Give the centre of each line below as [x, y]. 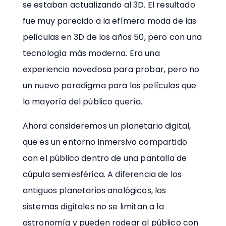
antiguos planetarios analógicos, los [94, 190]
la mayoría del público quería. [82, 101]
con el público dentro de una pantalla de [105, 158]
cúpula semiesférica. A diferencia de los [102, 174]
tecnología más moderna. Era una [91, 53]
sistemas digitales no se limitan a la [93, 206]
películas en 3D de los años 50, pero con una [112, 37]
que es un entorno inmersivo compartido [105, 142]
